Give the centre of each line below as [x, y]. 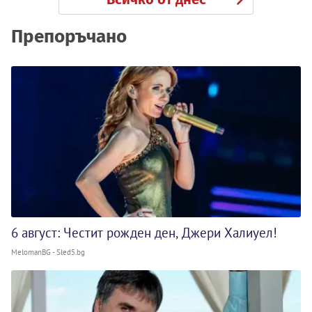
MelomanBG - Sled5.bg [48, 252]
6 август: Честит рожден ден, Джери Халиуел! [144, 233]
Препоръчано [69, 37]
